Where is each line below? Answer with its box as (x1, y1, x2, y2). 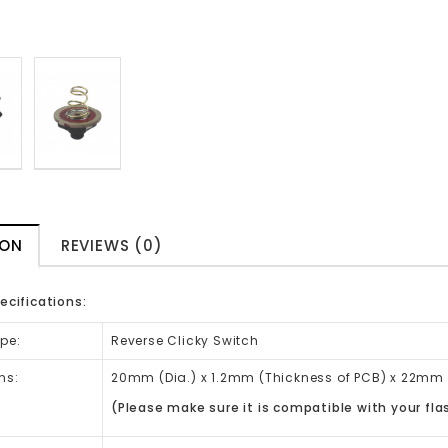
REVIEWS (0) (60, 235, 163, 256)
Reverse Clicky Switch (111, 332, 259, 349)
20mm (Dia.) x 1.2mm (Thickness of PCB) (111, 369, 391, 386)
